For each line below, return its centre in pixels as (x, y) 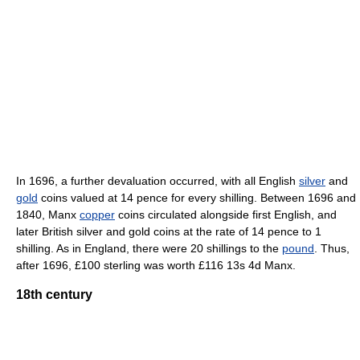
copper (97, 214)
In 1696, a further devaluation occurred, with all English (157, 180)
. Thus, (332, 248)
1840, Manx (48, 214)
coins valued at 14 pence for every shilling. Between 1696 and (197, 197)
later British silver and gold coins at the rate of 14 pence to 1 (169, 231)
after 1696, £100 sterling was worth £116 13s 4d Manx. (156, 265)
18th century (54, 294)
